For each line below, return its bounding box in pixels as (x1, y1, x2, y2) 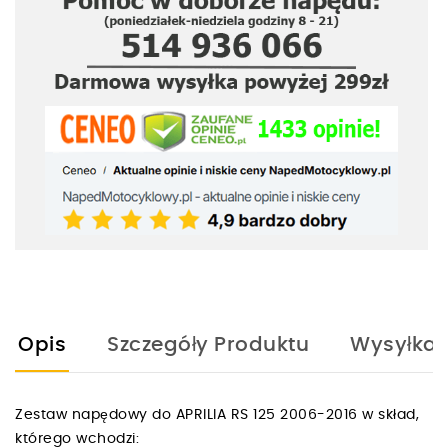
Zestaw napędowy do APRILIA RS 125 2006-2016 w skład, (15, 407, 419, 422)
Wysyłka (350, 334, 438, 355)
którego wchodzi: (15, 431, 148, 446)
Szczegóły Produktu (107, 334, 309, 355)
